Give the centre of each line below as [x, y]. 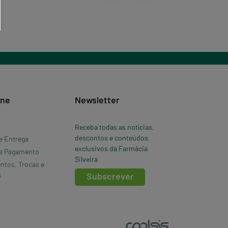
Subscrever [110, 176]
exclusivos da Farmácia [111, 148]
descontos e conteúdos [112, 137]
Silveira [87, 159]
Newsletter [97, 99]
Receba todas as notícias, [115, 127]
